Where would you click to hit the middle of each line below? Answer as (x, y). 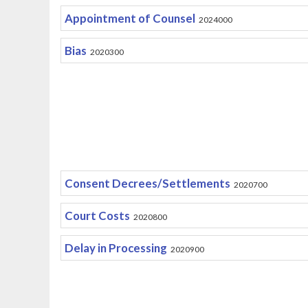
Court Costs (97, 216)
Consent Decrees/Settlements (147, 183)
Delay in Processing (115, 248)
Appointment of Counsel (130, 18)
